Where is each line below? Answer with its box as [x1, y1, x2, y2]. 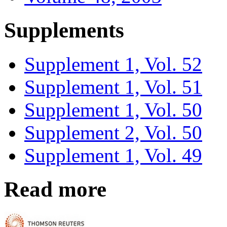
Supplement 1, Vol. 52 [24, 53, 202, 75]
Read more [4, 177, 106, 201]
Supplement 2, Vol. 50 [24, 121, 202, 143]
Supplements [4, 18, 124, 42]
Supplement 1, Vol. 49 [24, 144, 202, 166]
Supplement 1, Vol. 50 [24, 98, 202, 121]
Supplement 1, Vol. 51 [24, 75, 202, 98]
